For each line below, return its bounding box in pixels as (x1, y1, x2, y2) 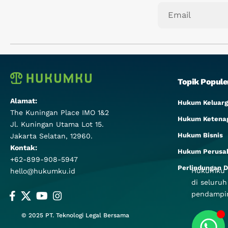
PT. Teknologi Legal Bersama (45, 212, 129, 219)
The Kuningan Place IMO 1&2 (10, 108, 109, 117)
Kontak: (10, 144, 37, 152)
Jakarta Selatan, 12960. (10, 132, 93, 140)
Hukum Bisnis (177, 131, 223, 139)
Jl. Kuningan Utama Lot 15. (10, 120, 104, 128)
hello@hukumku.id (10, 167, 75, 175)
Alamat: (10, 97, 37, 105)
